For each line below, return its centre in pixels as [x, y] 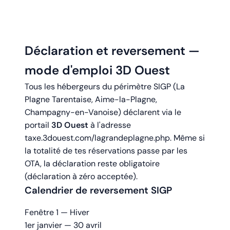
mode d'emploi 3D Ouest [97, 70]
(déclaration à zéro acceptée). [81, 177]
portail [38, 125]
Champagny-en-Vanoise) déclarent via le [103, 112]
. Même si [187, 138]
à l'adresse [110, 125]
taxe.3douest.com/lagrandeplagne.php [97, 138]
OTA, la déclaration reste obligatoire [92, 164]
